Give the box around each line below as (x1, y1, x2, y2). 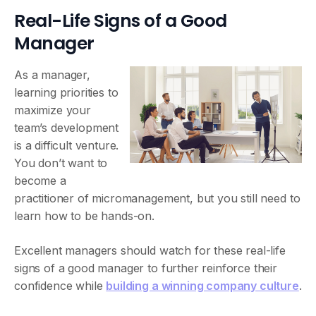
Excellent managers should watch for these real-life (14, 243, 286, 257)
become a (14, 174, 66, 188)
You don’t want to (14, 156, 108, 170)
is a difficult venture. (14, 138, 119, 152)
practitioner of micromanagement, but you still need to (14, 191, 300, 205)
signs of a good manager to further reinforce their (14, 261, 277, 275)
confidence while (14, 279, 107, 293)
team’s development (14, 121, 119, 135)
